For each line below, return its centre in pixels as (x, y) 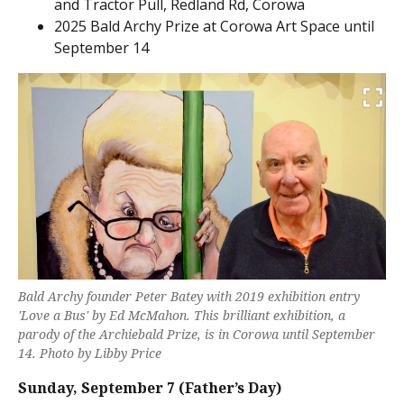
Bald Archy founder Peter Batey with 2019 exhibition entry (189, 297)
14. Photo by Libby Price (90, 353)
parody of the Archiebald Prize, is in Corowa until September (197, 335)
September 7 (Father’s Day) (181, 388)
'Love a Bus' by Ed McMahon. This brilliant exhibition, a (182, 316)
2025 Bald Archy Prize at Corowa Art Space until (214, 26)
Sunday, (48, 388)
